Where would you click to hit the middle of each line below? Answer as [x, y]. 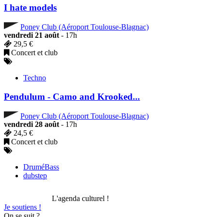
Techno [35, 78]
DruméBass [41, 167]
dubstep [35, 176]
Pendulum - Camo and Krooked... [72, 97]
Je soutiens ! [23, 207]
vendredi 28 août [31, 124]
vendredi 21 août [31, 35]
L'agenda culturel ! [80, 199]
